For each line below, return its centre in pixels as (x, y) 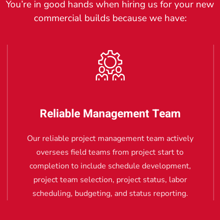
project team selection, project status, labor (110, 179)
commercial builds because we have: (110, 18)
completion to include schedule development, (110, 166)
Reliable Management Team (110, 114)
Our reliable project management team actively (110, 138)
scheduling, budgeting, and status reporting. (110, 193)
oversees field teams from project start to (110, 152)
